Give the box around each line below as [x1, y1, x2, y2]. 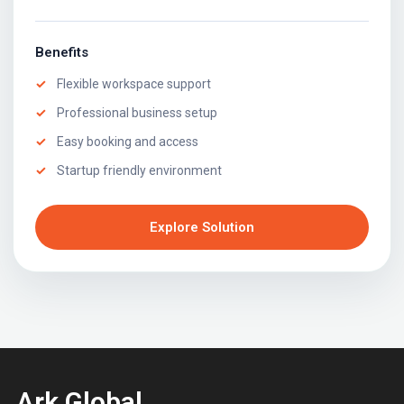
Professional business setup [57, 106, 217, 121]
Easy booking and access [57, 134, 198, 150]
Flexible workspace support [57, 77, 211, 92]
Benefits [35, 44, 88, 61]
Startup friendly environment [57, 163, 222, 179]
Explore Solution [150, 219, 254, 236]
